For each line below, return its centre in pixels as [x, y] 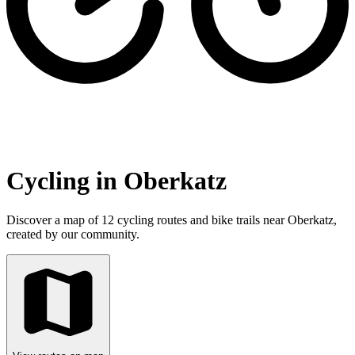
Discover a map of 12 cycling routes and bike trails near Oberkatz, [172, 219]
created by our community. [73, 234]
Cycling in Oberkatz [116, 181]
